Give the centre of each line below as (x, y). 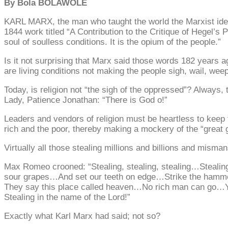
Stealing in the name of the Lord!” (67, 197)
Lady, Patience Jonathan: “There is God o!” (86, 100)
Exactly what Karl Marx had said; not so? (82, 216)
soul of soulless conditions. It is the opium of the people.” (112, 42)
